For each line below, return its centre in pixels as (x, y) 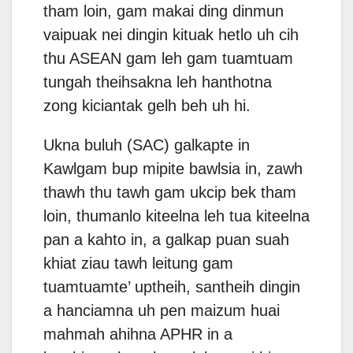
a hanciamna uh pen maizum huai (162, 311)
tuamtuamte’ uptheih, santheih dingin (172, 287)
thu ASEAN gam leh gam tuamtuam (168, 59)
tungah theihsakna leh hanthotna (158, 82)
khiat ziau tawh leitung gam (138, 264)
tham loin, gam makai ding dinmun (163, 11)
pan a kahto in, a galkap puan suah (166, 240)
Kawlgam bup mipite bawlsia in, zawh (173, 169)
